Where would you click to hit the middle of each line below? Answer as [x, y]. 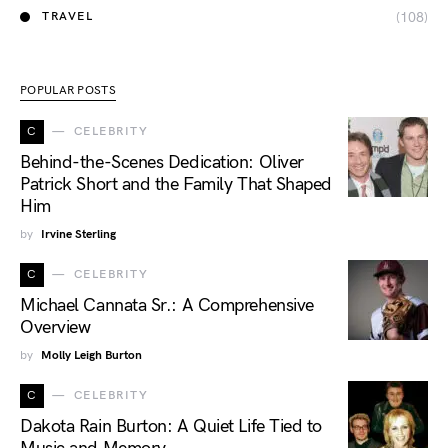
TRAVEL [67, 17]
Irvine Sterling [78, 234]
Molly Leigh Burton [91, 355]
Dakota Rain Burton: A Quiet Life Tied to [171, 426]
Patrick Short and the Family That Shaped [176, 184]
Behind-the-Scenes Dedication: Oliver [162, 162]
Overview [55, 327]
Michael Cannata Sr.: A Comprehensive [167, 305]
